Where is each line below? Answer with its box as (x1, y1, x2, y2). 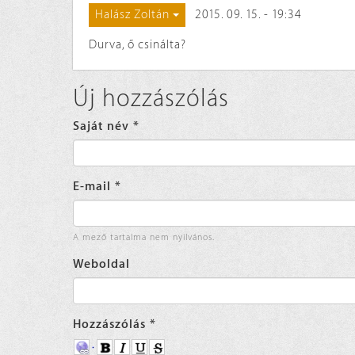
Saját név (73, 120, 133, 134)
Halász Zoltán (95, 8, 170, 22)
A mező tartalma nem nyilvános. (73, 232, 215, 243)
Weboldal (73, 258, 130, 272)
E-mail (73, 180, 115, 194)
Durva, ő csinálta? (89, 38, 186, 52)
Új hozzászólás (73, 86, 229, 113)
